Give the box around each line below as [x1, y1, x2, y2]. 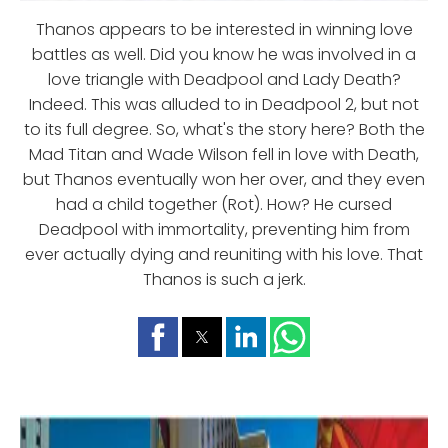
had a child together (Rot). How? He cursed [56, 192, 392, 216]
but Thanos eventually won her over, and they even [23, 167, 425, 191]
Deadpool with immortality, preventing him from [38, 217, 410, 241]
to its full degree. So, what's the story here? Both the [23, 117, 425, 141]
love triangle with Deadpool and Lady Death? [47, 67, 401, 91]
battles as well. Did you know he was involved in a [32, 42, 416, 66]
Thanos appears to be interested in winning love [35, 17, 413, 41]
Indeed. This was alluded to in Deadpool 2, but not [29, 92, 419, 116]
